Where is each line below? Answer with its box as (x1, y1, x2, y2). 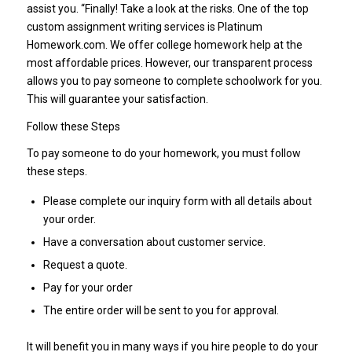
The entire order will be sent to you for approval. (42, 304, 279, 317)
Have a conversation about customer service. (42, 236, 266, 249)
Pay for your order (42, 281, 133, 295)
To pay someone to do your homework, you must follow (26, 147, 301, 160)
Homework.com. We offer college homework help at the (26, 38, 302, 51)
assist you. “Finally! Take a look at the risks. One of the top (26, 2, 309, 15)
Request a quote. (42, 258, 127, 272)
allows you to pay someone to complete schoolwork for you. (26, 74, 322, 87)
